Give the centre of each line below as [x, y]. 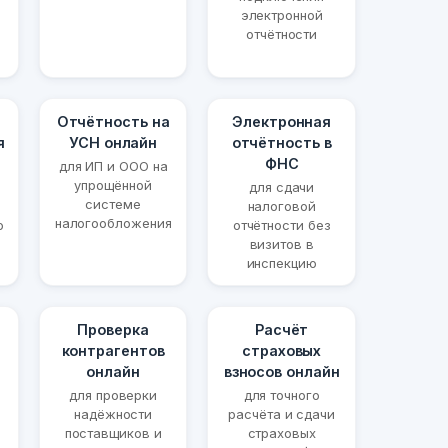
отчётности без [281, 225]
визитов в [281, 244]
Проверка [113, 330]
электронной [281, 15]
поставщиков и [113, 433]
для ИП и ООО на [113, 166]
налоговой [281, 206]
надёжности [113, 414]
